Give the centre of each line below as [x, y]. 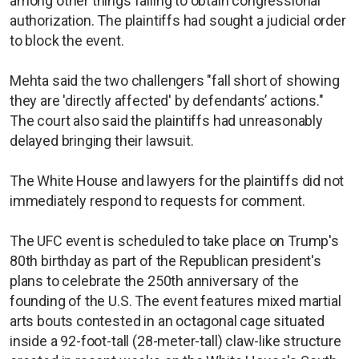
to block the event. [67, 41]
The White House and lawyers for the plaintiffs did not [177, 181]
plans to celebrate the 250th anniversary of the [154, 281]
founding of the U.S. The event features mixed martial [175, 301]
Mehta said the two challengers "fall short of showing [175, 81]
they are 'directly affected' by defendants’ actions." [167, 101]
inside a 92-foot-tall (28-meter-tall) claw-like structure [175, 341]
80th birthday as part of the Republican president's [165, 261]
